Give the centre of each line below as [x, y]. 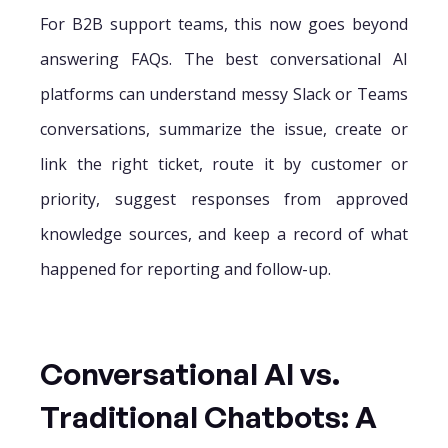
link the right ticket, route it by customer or [224, 163]
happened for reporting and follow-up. [185, 268]
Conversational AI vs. [190, 373]
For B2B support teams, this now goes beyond [224, 23]
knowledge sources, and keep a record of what [224, 233]
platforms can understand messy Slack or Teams [224, 93]
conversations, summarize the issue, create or [224, 128]
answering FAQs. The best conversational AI [224, 58]
